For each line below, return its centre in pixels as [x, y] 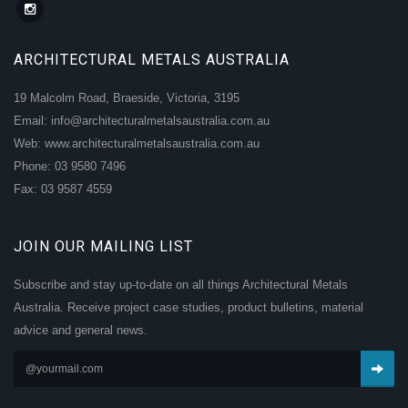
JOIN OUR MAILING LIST [103, 247]
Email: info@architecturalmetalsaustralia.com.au [142, 121]
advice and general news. [81, 331]
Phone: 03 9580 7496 [70, 167]
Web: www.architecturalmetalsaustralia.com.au [137, 144]
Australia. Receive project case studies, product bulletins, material [189, 308]
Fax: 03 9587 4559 [63, 189]
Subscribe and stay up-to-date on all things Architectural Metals [181, 285]
